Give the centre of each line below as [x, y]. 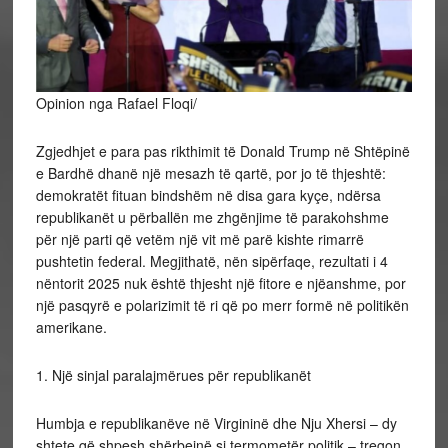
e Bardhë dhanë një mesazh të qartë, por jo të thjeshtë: [210, 173]
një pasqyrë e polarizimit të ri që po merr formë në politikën [222, 305]
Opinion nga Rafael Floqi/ [116, 103]
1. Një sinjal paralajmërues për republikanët [173, 375]
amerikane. [71, 327]
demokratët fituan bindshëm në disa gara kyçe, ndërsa [208, 195]
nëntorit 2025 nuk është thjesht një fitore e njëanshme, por [220, 283]
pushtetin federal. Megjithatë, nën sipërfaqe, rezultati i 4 [211, 261]
